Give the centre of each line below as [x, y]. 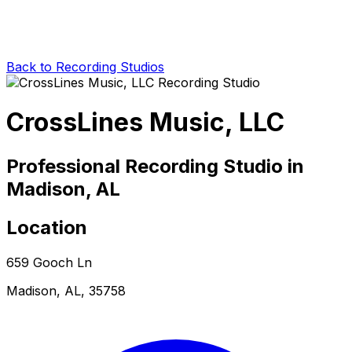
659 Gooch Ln [49, 262]
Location [47, 227]
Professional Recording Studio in [155, 166]
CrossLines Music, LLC [145, 123]
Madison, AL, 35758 [66, 290]
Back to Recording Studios [85, 66]
